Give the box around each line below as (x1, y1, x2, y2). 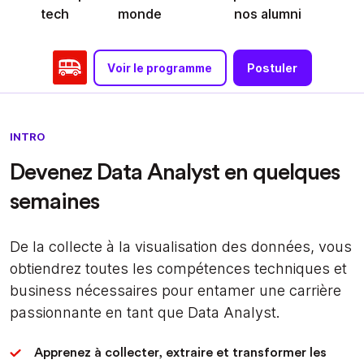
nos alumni (233, 5, 301, 22)
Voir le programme (107, 60, 212, 75)
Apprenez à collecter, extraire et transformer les (33, 345, 327, 359)
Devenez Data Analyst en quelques (10, 160, 340, 184)
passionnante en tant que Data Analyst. (10, 303, 279, 321)
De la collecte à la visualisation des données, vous (10, 237, 352, 255)
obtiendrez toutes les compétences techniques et (10, 259, 347, 277)
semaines (10, 189, 99, 213)
